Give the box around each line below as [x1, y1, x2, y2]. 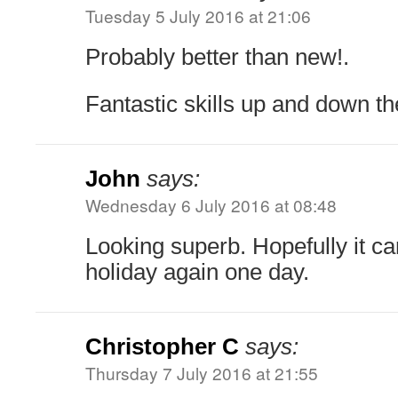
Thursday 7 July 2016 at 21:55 [85, 361, 318, 385]
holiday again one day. [85, 259, 309, 284]
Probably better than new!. [85, 44, 349, 69]
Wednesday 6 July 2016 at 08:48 [85, 193, 337, 217]
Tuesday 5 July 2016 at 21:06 [85, 4, 311, 28]
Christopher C [85, 334, 239, 359]
